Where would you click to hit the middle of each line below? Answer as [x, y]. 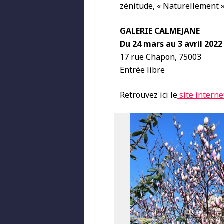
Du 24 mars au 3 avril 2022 [171, 44]
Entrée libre [142, 70]
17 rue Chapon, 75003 [161, 57]
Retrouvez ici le [149, 95]
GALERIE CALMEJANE [160, 31]
